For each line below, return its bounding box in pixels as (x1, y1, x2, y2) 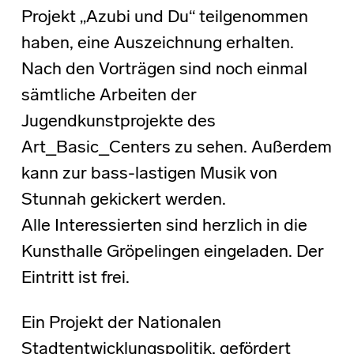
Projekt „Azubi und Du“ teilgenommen (21, 8, 308, 27)
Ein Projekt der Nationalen (21, 314, 221, 333)
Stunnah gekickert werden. (21, 190, 226, 209)
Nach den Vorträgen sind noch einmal (21, 60, 307, 79)
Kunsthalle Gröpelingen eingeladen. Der (21, 243, 324, 262)
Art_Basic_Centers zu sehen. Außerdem (21, 138, 332, 157)
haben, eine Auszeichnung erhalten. (21, 34, 294, 53)
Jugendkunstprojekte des (21, 112, 216, 131)
